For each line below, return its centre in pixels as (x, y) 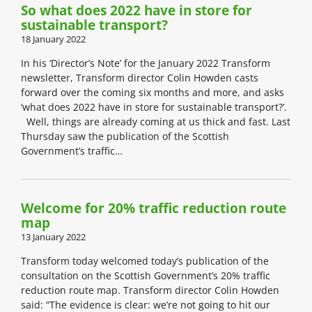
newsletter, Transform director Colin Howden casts (140, 78)
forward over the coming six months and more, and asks (153, 93)
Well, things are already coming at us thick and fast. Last (156, 122)
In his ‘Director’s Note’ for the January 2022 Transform (146, 63)
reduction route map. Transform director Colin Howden (150, 290)
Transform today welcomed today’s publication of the (145, 261)
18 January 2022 (53, 39)
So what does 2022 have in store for (136, 11)
